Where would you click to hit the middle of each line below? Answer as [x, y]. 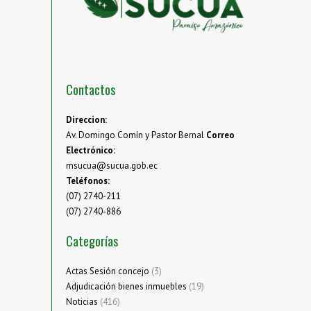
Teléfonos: [88, 181]
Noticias [82, 302]
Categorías [92, 241]
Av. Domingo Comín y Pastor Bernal [136, 135]
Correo [220, 135]
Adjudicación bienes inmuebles [126, 287]
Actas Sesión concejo [108, 271]
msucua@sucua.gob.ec [112, 166]
